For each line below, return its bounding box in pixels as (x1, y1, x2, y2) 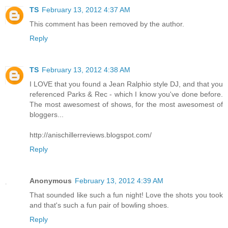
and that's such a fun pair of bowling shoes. (30, 201, 169, 210)
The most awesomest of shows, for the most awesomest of (30, 100, 223, 109)
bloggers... (30, 110, 64, 119)
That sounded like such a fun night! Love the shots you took (30, 191, 223, 199)
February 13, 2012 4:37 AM (42, 6, 130, 14)
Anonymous (30, 177, 72, 185)
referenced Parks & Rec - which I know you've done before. (30, 90, 223, 99)
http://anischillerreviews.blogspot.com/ (30, 131, 152, 139)
